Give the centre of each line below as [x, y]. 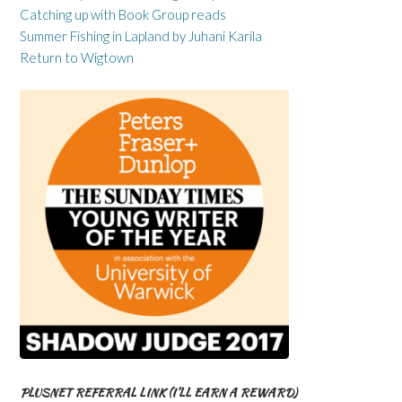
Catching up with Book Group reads [123, 14]
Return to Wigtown [77, 57]
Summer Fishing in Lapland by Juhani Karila [141, 35]
